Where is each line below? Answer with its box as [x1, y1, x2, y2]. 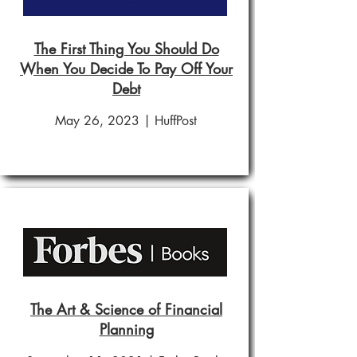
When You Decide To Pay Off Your [20, 59, 233, 78]
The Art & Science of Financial [30, 300, 222, 319]
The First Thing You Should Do [33, 39, 219, 58]
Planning [99, 320, 154, 339]
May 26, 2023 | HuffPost [55, 112, 197, 129]
